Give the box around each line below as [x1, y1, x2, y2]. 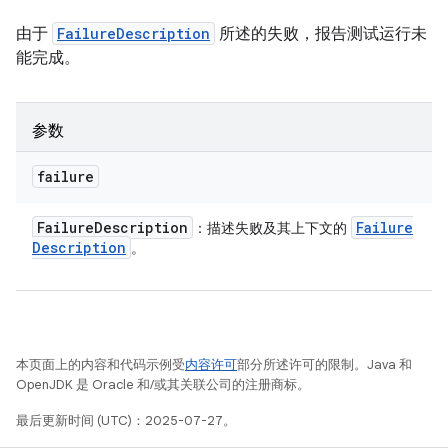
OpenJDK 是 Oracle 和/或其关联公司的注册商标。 [16, 376, 310, 393]
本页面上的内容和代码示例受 [16, 356, 185, 373]
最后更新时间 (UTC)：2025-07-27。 [16, 412, 236, 429]
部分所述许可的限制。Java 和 [237, 356, 412, 373]
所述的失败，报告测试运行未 [215, 24, 427, 44]
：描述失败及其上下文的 [193, 219, 351, 237]
